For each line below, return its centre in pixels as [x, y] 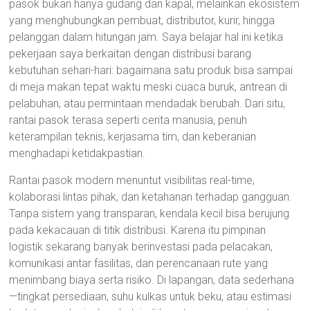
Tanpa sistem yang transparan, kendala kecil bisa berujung [149, 213]
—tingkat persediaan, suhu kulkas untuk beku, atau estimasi [151, 297]
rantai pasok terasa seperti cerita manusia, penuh [128, 120]
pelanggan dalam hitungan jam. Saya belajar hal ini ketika [146, 37]
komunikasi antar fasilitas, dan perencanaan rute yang [139, 263]
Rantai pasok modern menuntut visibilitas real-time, [132, 180]
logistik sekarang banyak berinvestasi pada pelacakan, [141, 247]
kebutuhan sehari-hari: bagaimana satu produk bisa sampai [151, 70]
